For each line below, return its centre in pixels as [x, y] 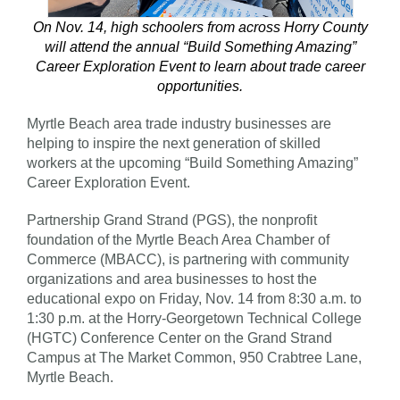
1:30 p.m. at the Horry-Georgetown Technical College [194, 318]
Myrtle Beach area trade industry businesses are [179, 123]
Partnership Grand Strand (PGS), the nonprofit [172, 220]
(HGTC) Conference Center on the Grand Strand [179, 337]
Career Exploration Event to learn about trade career [200, 66]
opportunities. [200, 86]
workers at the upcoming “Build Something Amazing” [192, 162]
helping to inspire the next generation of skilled [174, 143]
